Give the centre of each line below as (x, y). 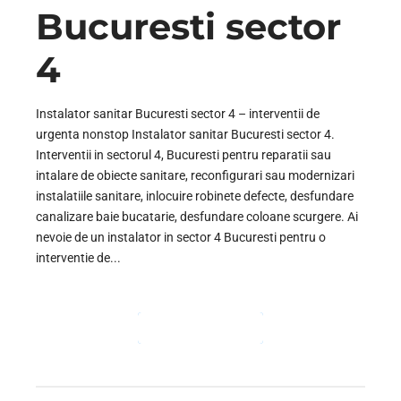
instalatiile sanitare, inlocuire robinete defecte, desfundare (195, 196)
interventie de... (78, 258)
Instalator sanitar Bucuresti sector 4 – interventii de (178, 114)
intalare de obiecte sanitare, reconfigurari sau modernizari (195, 176)
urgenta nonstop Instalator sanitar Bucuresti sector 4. (185, 135)
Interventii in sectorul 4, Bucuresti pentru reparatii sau (183, 155)
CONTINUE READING (200, 328)
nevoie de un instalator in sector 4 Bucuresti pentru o (181, 238)
